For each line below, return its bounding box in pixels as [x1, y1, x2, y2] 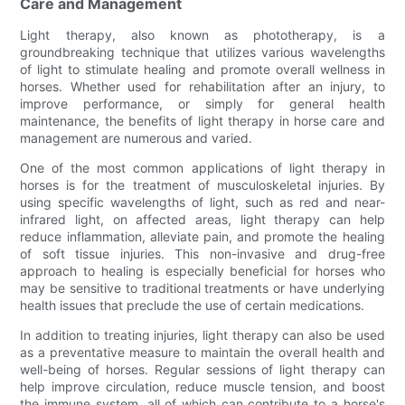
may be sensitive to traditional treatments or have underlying [20, 279, 385, 296]
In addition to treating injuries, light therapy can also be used [20, 326, 385, 343]
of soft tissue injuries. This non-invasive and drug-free [20, 245, 385, 261]
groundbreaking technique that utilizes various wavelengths [20, 43, 385, 60]
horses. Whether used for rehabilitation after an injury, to [20, 78, 385, 94]
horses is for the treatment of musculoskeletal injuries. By [20, 176, 385, 193]
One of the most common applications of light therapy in [20, 159, 385, 175]
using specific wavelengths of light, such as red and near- [20, 193, 385, 210]
